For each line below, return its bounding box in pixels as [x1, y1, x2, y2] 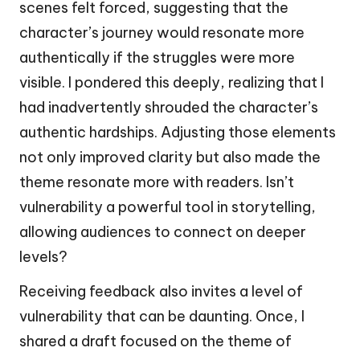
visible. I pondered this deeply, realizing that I [19, 72, 324, 92]
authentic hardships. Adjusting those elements [19, 122, 336, 141]
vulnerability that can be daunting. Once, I [19, 306, 305, 325]
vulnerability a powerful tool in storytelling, [19, 197, 316, 216]
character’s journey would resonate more [19, 22, 305, 42]
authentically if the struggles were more [19, 47, 295, 67]
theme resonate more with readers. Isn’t [19, 172, 294, 191]
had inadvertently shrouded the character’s [19, 97, 318, 117]
